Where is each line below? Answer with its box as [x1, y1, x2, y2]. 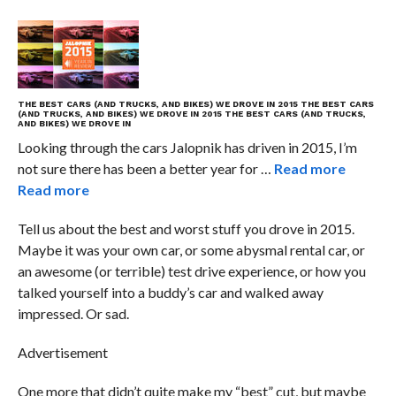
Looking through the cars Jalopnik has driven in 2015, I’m [17, 138, 357, 156]
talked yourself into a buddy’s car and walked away [17, 283, 324, 301]
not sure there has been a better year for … [17, 159, 271, 177]
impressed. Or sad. [17, 304, 129, 322]
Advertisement [17, 343, 108, 361]
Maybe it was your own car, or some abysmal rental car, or [17, 240, 365, 258]
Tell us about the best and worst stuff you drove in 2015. [17, 219, 354, 237]
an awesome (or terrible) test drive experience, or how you [17, 262, 366, 279]
